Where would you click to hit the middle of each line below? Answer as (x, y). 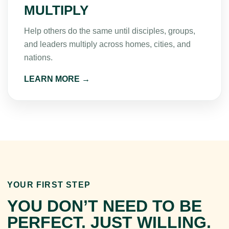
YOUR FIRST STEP (49, 185)
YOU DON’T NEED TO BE (105, 206)
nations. (38, 58)
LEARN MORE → (57, 79)
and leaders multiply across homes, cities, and (107, 44)
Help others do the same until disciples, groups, (110, 31)
